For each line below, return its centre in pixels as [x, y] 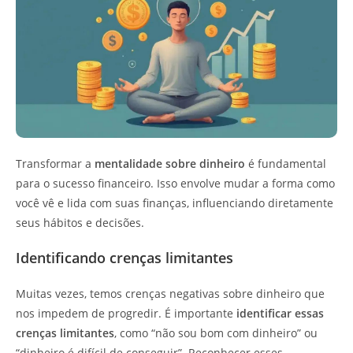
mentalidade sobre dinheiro [170, 163]
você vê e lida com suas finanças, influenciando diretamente [175, 203]
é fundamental [286, 163]
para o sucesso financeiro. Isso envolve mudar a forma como [175, 183]
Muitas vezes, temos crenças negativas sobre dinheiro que [170, 294]
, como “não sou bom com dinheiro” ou [216, 333]
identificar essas [280, 313]
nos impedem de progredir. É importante [126, 313]
